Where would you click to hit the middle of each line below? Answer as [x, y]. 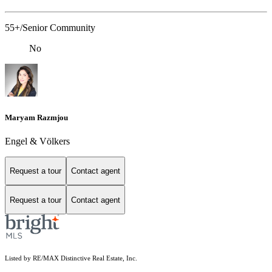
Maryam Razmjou [36, 117]
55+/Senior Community [50, 28]
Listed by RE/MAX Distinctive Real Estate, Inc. [71, 259]
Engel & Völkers [37, 141]
